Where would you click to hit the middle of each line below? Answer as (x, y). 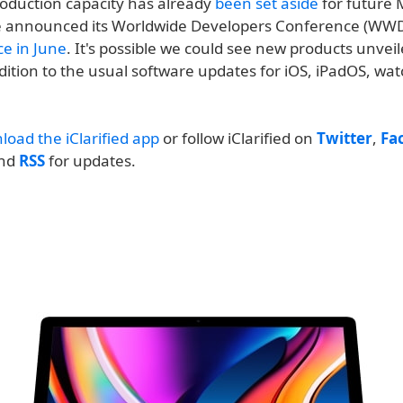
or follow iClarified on (238, 138)
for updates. (90, 161)
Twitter (345, 138)
